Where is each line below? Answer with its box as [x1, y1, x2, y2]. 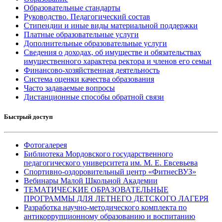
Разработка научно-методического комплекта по [24, 203, 187, 212]
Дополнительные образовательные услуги [24, 39, 167, 48]
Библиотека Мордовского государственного [24, 149, 173, 158]
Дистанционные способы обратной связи [24, 93, 164, 102]
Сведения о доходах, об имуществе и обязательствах [24, 48, 201, 57]
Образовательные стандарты [24, 3, 120, 12]
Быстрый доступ [4, 112, 53, 120]
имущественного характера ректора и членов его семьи [24, 57, 212, 66]
